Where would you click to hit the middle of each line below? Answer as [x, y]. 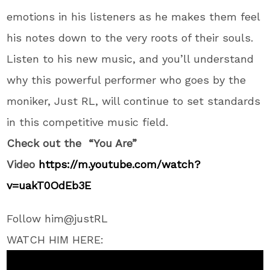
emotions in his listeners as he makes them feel [133, 17]
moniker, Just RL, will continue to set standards [134, 101]
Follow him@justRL [58, 219]
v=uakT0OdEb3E [49, 186]
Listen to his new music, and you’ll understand [130, 59]
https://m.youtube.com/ [100, 165]
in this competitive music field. [88, 122]
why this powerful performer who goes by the [127, 80]
